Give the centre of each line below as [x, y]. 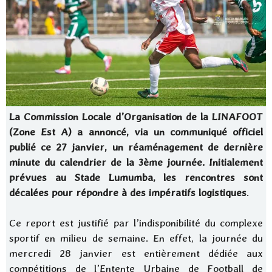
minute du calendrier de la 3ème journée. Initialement [136, 162]
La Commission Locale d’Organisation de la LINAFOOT [136, 117]
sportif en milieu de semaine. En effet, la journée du [136, 238]
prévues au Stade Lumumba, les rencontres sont [136, 178]
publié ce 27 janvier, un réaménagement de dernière [136, 147]
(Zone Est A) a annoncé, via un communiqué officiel [136, 132]
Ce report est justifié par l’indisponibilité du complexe [136, 223]
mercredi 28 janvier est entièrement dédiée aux [136, 253]
